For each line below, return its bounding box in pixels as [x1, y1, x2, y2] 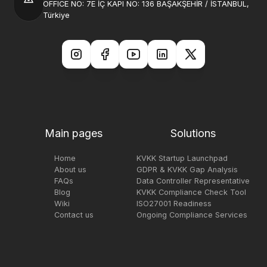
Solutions [170, 127, 216, 139]
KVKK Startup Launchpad [136, 154, 228, 163]
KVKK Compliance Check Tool [136, 188, 246, 197]
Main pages [45, 127, 103, 139]
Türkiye [43, 11, 70, 20]
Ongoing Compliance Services [136, 210, 247, 219]
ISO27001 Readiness [136, 199, 212, 208]
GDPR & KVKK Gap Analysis [136, 165, 238, 174]
